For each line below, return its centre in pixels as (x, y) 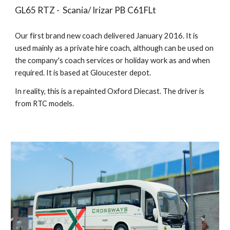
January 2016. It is (167, 35)
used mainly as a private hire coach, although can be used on (114, 48)
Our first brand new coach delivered (75, 35)
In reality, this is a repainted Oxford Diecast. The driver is (110, 91)
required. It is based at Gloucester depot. (83, 72)
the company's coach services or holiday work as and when (113, 60)
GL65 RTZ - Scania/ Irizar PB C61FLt (86, 10)
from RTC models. (45, 103)
